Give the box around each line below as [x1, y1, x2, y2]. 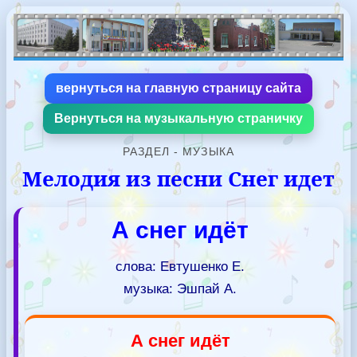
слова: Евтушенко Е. [116, 258, 245, 274]
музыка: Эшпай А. [124, 280, 237, 296]
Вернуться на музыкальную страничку [54, 111, 303, 125]
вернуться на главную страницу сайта [56, 80, 301, 95]
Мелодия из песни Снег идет [22, 163, 335, 193]
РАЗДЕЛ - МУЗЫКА [123, 144, 234, 158]
